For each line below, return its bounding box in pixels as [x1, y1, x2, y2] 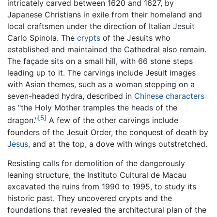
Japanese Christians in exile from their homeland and [7, 10, 202, 20]
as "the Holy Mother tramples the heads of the [7, 103, 177, 113]
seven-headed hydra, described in [7, 91, 134, 101]
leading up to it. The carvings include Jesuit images [7, 68, 196, 78]
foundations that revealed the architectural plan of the [7, 204, 206, 215]
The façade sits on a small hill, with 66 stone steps [7, 56, 193, 66]
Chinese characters [134, 91, 204, 101]
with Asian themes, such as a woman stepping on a [7, 79, 195, 90]
